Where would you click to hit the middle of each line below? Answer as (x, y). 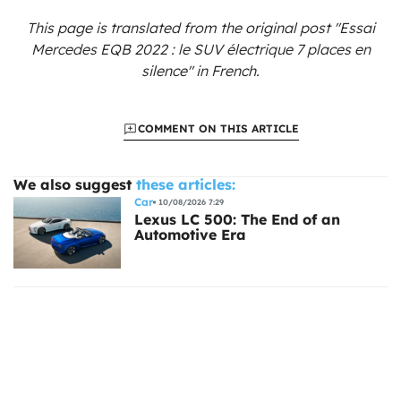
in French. (226, 70)
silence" (167, 70)
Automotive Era (190, 234)
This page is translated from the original (163, 27)
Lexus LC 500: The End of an (237, 219)
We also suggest (73, 184)
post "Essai (337, 27)
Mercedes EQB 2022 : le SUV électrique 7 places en (200, 49)
